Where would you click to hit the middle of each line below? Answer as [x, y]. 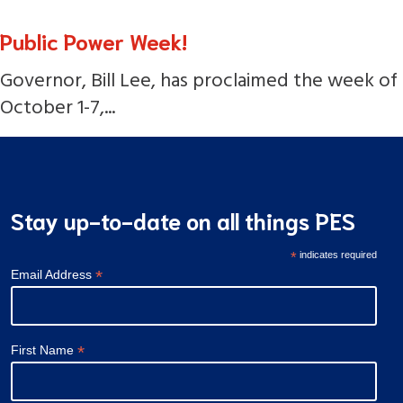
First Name [44, 349]
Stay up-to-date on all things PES [183, 220]
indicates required [337, 255]
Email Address [53, 275]
